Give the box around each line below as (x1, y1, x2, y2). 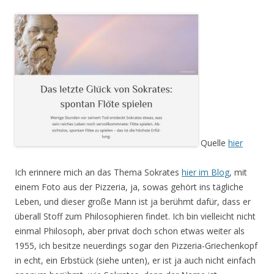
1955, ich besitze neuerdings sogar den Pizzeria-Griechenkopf (15, 240, 257, 251)
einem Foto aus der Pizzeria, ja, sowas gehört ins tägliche (15, 181, 243, 193)
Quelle (198, 137, 228, 149)
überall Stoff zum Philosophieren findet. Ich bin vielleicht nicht (15, 210, 256, 222)
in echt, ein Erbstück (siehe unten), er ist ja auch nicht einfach (15, 254, 256, 266)
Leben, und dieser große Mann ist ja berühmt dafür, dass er (15, 196, 251, 207)
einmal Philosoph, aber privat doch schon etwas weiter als (15, 225, 245, 237)
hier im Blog (182, 166, 229, 178)
